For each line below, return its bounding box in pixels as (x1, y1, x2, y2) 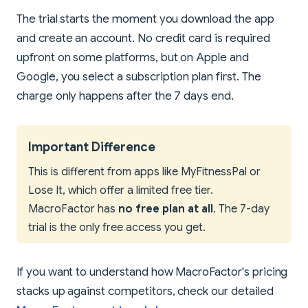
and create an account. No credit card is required (16, 30, 270, 45)
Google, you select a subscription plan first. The (16, 69, 261, 84)
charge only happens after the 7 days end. (16, 88, 234, 103)
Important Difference (28, 139, 155, 155)
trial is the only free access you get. (28, 220, 206, 234)
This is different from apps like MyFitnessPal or (28, 164, 261, 179)
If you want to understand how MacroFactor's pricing (16, 264, 288, 279)
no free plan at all (118, 201, 213, 216)
